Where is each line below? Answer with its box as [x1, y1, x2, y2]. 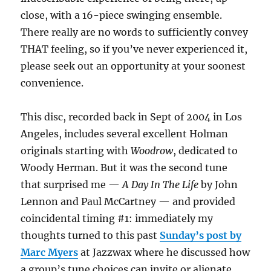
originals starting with [21, 145, 131, 157]
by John [198, 178, 238, 191]
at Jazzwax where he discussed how [78, 246, 250, 259]
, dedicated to [173, 145, 238, 157]
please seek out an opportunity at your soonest [21, 60, 246, 73]
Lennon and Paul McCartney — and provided [21, 195, 236, 208]
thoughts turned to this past [21, 229, 160, 242]
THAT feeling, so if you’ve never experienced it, [21, 43, 248, 56]
